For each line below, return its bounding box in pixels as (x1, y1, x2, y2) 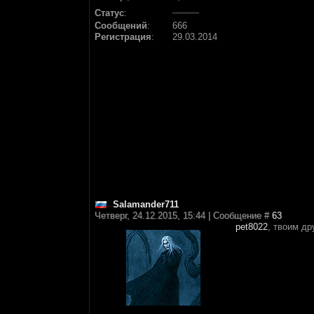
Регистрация (95, 32, 151, 42)
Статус (95, 8, 124, 18)
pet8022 (235, 221, 268, 232)
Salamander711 (113, 199, 179, 210)
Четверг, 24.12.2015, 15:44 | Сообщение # (95, 210, 272, 221)
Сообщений (95, 20, 147, 31)
